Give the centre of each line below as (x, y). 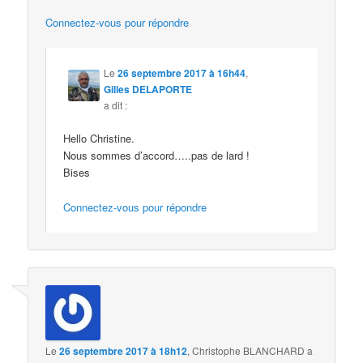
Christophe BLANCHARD (249, 351)
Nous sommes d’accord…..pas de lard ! (157, 156)
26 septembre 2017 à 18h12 (124, 351)
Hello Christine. (99, 139)
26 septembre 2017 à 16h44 (182, 73)
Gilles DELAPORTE (148, 90)
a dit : (116, 105)
